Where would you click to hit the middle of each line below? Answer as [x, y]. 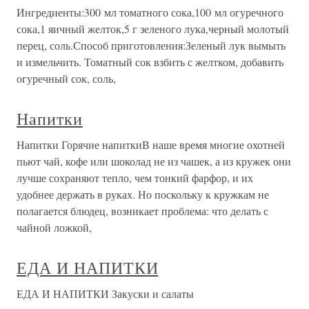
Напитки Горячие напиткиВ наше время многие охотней [151, 144]
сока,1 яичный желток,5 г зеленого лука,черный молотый [153, 29]
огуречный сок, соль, [66, 78]
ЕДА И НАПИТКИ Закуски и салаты [105, 293]
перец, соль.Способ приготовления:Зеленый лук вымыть [151, 45]
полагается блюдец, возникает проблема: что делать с [142, 211]
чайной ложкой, [54, 227]
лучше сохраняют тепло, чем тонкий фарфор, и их [135, 178]
